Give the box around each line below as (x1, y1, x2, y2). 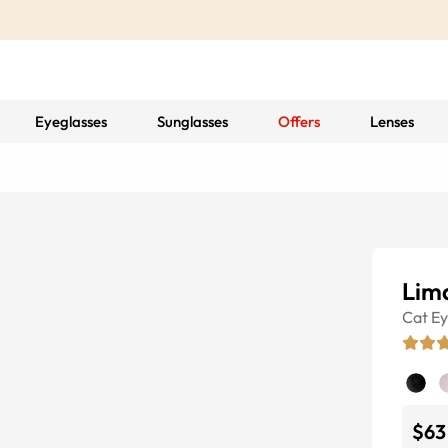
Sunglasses (156, 112, 228, 131)
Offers (277, 112, 320, 131)
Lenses (369, 112, 414, 131)
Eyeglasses (34, 112, 107, 131)
